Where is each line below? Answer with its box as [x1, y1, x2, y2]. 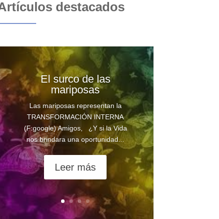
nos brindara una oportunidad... [26, 135, 125, 143]
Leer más [55, 161, 96, 173]
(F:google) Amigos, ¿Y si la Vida [23, 124, 127, 132]
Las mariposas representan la [29, 101, 122, 109]
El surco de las [40, 72, 110, 85]
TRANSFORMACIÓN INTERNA [27, 112, 124, 121]
